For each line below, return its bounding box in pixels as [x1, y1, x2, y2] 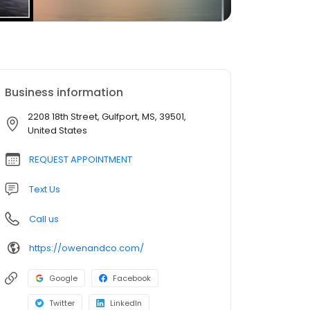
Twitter [49, 298, 75, 309]
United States [28, 124, 87, 137]
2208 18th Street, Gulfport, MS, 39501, [28, 110, 186, 123]
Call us [29, 212, 59, 226]
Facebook [113, 273, 151, 284]
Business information [5, 84, 123, 100]
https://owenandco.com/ [29, 241, 144, 255]
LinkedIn [110, 298, 142, 309]
